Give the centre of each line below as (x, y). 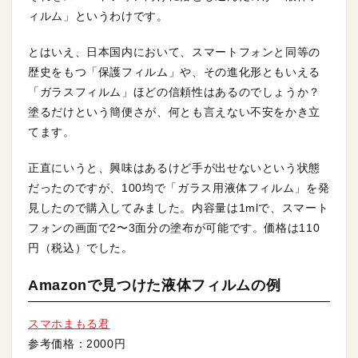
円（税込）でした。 (81, 248)
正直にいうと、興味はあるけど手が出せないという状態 (174, 168)
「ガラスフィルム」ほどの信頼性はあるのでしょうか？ (174, 92)
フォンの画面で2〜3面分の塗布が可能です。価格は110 (174, 228)
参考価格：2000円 (77, 344)
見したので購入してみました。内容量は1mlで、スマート (179, 208)
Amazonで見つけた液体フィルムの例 (155, 285)
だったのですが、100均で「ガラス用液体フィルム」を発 (179, 188)
